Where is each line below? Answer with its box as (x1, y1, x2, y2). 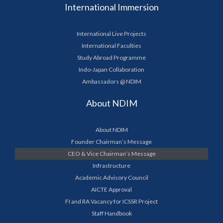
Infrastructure (93, 162, 130, 169)
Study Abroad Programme (77, 54, 146, 61)
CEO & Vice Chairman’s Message (67, 150, 156, 157)
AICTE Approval (91, 186, 132, 193)
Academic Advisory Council (75, 174, 148, 181)
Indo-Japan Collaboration (79, 66, 144, 73)
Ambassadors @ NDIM (82, 78, 141, 85)
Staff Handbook (91, 210, 132, 217)
